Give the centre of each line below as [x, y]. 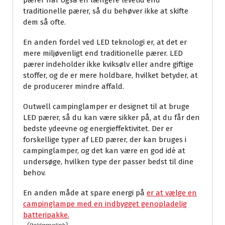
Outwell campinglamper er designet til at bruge [106, 107]
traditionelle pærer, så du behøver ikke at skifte [106, 11]
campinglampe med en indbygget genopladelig [105, 204]
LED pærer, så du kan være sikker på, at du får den [111, 118]
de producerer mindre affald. [74, 87]
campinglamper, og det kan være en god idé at [104, 151]
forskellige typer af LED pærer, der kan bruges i [105, 140]
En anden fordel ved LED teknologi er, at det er [105, 42]
